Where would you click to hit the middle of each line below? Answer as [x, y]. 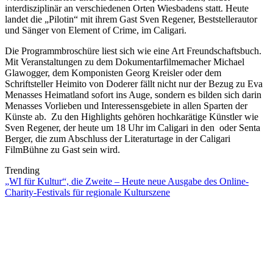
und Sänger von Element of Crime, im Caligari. [96, 30]
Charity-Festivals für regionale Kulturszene [87, 193]
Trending [22, 171]
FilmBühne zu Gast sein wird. [62, 150]
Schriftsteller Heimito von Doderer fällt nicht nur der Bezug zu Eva [134, 84]
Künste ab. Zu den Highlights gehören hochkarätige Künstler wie [132, 117]
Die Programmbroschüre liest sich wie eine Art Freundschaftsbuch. [133, 51]
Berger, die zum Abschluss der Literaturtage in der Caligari [118, 139]
